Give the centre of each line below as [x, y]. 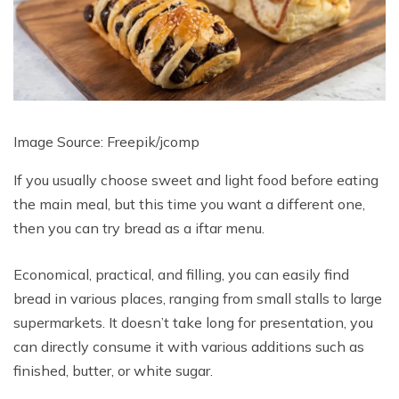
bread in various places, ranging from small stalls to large [198, 298]
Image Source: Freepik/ [87, 141]
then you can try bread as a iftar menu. [139, 228]
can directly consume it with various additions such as [189, 346]
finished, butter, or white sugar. [113, 370]
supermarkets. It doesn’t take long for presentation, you [193, 322]
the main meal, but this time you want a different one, [189, 204]
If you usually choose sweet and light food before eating [196, 179]
